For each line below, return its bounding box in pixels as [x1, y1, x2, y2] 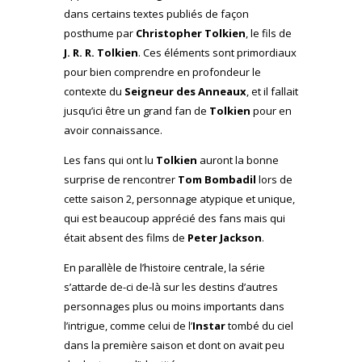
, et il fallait [246, 83, 298, 99]
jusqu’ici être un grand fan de [64, 103, 209, 118]
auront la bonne [197, 152, 279, 167]
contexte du [64, 83, 124, 99]
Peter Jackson [187, 229, 262, 245]
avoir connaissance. [64, 122, 162, 137]
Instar [192, 318, 225, 333]
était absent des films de [64, 229, 187, 245]
